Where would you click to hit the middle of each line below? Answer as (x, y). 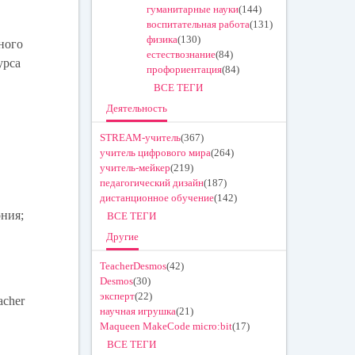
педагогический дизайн (152, 183)
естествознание (181, 55)
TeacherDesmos (134, 266)
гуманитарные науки (193, 10)
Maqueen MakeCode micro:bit (166, 326)
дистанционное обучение (157, 198)
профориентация (185, 70)
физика (162, 40)
